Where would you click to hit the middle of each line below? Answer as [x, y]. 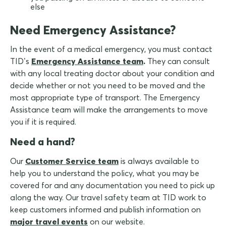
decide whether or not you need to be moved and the [108, 86]
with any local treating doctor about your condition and [112, 73]
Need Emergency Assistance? [93, 30]
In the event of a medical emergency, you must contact [111, 49]
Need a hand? [43, 142]
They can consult [178, 61]
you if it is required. [43, 122]
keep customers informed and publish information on [105, 210]
